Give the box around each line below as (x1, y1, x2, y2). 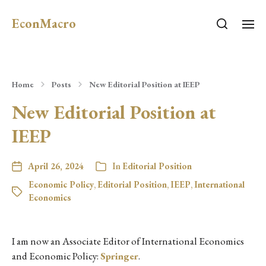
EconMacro (12, 15, 76, 32)
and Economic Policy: (12, 249, 100, 262)
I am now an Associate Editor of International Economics (12, 235, 244, 248)
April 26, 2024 (28, 160, 84, 172)
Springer (100, 249, 138, 262)
